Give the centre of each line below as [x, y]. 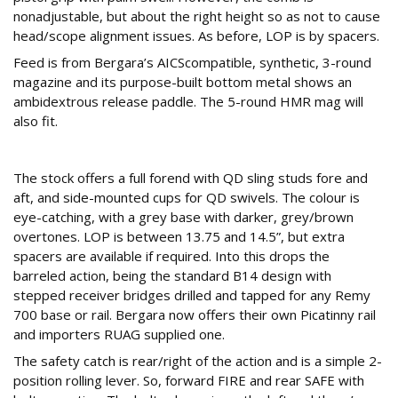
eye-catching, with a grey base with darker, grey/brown [183, 217]
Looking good [69, 149]
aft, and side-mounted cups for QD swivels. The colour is [187, 198]
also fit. [36, 121]
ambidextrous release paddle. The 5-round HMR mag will [188, 102]
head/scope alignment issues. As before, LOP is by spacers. [196, 36]
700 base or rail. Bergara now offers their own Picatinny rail [195, 315]
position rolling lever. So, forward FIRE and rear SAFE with [189, 381]
